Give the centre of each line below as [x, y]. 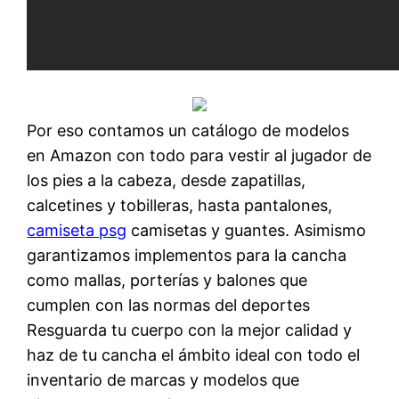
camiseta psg [77, 230]
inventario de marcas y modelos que [163, 379]
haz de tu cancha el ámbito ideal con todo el [194, 354]
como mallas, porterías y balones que [167, 280]
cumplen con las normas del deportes [169, 305]
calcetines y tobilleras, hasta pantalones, [180, 205]
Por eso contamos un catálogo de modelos [188, 130]
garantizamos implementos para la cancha [187, 255]
